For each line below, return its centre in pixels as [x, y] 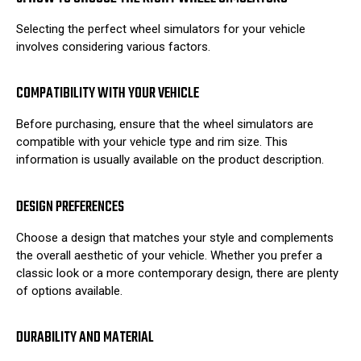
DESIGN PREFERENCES [70, 207]
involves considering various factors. [113, 46]
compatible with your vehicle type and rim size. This [152, 142]
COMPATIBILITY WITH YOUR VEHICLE [108, 94]
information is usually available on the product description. [170, 160]
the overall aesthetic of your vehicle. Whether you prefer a [169, 255]
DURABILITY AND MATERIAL [85, 338]
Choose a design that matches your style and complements [175, 237]
